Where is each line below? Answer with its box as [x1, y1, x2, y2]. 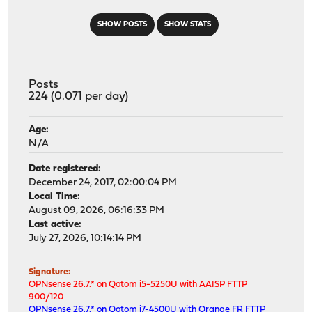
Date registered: [29, 163, 102, 174]
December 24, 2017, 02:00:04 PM [29, 177, 178, 188]
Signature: [29, 267, 71, 276]
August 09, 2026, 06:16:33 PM [29, 205, 165, 216]
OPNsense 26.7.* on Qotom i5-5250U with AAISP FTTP [29, 279, 248, 289]
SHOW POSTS [97, 20, 147, 29]
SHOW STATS [164, 20, 211, 29]
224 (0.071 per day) [29, 90, 129, 102]
